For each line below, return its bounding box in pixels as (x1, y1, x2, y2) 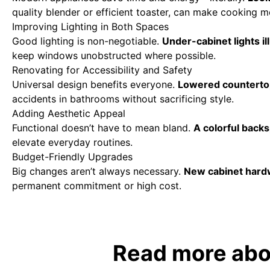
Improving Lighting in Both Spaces (12, 20, 169, 33)
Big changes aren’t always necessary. (12, 165, 184, 177)
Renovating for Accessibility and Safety (12, 64, 192, 76)
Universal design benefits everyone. (12, 78, 178, 90)
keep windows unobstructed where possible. (12, 49, 216, 61)
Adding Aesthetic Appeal (12, 107, 125, 119)
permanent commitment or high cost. (12, 180, 181, 192)
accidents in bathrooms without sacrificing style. (12, 93, 234, 105)
